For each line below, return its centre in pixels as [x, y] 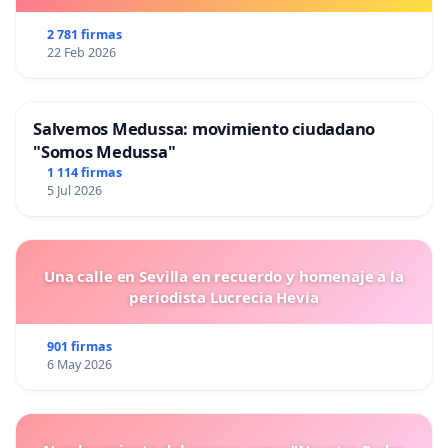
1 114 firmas [84, 173]
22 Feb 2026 [81, 53]
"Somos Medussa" [104, 152]
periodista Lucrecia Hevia [224, 297]
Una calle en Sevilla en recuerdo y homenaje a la [224, 276]
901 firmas [79, 347]
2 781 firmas [84, 35]
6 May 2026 [79, 365]
